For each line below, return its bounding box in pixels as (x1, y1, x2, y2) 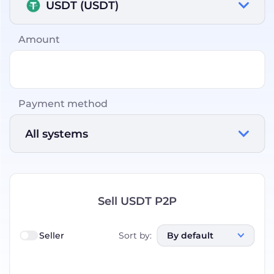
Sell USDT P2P (97, 194, 177, 209)
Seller (39, 229, 65, 241)
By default (167, 230, 214, 242)
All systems (25, 127, 89, 141)
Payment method (18, 97, 108, 109)
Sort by (119, 229, 150, 242)
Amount (18, 33, 61, 45)
